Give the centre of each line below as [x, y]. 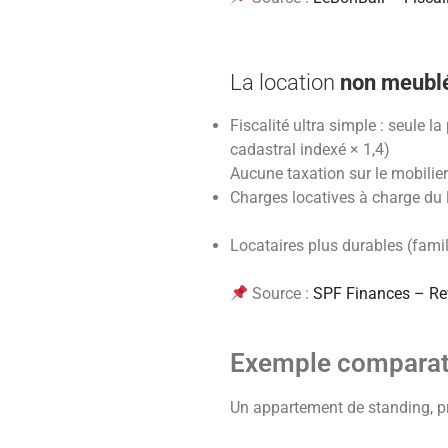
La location [285, 82]
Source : [281, 294]
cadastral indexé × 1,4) [310, 150]
